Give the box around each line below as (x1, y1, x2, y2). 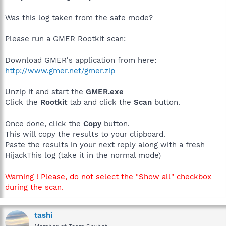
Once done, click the (5, 119, 83, 128)
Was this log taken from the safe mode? (5, 13, 153, 22)
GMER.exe (86, 87, 124, 96)
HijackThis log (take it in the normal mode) (5, 150, 161, 160)
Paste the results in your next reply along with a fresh (5, 140, 205, 149)
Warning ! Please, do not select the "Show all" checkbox (5, 172, 211, 181)
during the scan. (5, 182, 64, 192)
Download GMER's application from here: (5, 55, 156, 65)
